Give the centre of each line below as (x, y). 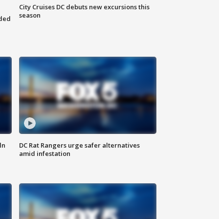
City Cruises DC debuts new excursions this (85, 7)
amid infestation (45, 154)
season (30, 15)
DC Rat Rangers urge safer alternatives (80, 145)
